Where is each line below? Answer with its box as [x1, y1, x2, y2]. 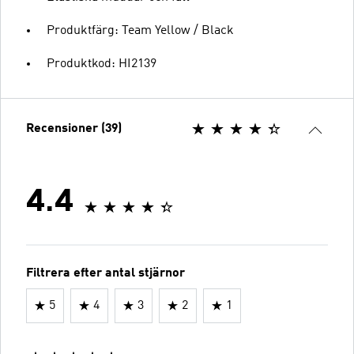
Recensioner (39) [26, 122, 122, 135]
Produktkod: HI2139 [47, 57, 156, 70]
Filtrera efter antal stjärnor [26, 266, 185, 280]
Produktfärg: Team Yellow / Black [47, 24, 234, 37]
